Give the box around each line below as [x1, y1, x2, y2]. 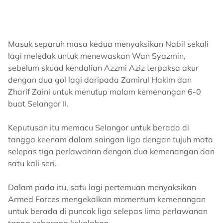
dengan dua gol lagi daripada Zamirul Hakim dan [8, 75, 192, 85]
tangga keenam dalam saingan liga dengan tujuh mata [8, 134, 213, 144]
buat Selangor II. [8, 99, 69, 109]
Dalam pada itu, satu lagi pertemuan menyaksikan [8, 182, 196, 192]
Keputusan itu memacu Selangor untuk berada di [8, 122, 189, 132]
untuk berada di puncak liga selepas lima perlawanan [8, 206, 208, 216]
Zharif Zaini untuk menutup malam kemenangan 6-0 [8, 87, 201, 97]
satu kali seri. [8, 158, 57, 168]
